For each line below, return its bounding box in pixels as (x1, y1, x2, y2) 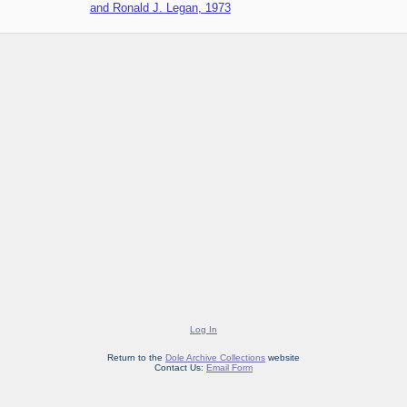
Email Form (206, 362, 253, 373)
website (265, 352, 300, 363)
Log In (190, 324, 217, 335)
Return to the (107, 352, 165, 363)
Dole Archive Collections (165, 352, 265, 363)
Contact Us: (154, 362, 206, 373)
